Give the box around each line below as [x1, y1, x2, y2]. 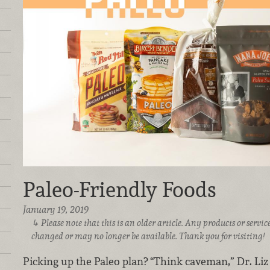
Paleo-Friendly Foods [22, 176, 216, 204]
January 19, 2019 [22, 203, 89, 216]
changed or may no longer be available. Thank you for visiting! [31, 230, 265, 242]
